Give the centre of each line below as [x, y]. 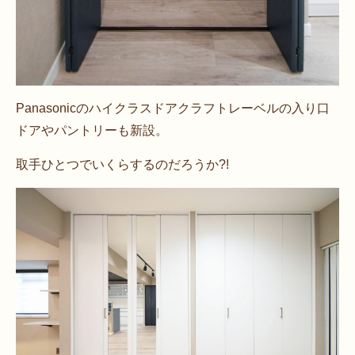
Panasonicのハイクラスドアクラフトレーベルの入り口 [173, 108]
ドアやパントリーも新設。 [92, 130]
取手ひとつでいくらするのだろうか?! [122, 164]
